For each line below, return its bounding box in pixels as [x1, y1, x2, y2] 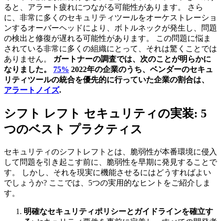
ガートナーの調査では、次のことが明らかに [53, 55, 211, 64]
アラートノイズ [4, 86, 59, 95]
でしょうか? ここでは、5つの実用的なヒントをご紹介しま [4, 179, 211, 187]
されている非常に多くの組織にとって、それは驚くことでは [4, 44, 217, 53]
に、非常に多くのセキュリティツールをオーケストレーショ [4, 13, 217, 22]
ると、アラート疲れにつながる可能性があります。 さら [4, 3, 203, 12]
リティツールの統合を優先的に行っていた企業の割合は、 [4, 75, 209, 84]
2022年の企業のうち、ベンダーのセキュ [69, 65, 213, 74]
